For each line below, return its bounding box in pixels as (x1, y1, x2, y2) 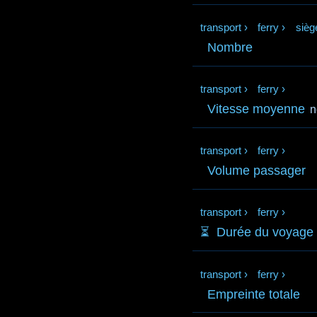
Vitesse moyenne (207, 102, 306, 117)
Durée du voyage (217, 225, 314, 240)
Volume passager (207, 163, 306, 178)
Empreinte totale (207, 287, 301, 301)
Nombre (207, 40, 253, 55)
